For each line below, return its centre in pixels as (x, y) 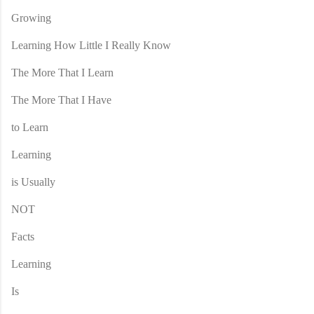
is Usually (33, 182)
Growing (31, 18)
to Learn (30, 127)
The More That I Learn (62, 72)
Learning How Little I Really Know (91, 45)
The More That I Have (61, 100)
